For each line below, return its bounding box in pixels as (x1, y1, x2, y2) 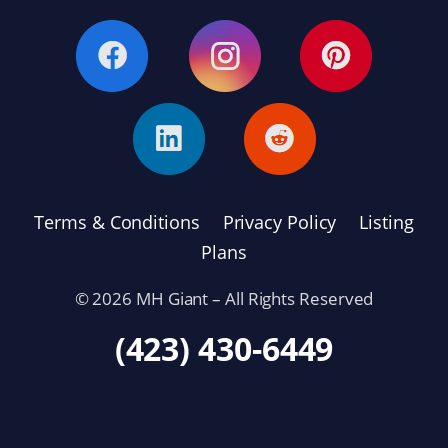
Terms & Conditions (34, 210, 200, 235)
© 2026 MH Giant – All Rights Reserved (74, 287, 374, 311)
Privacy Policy (222, 210, 337, 235)
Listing (359, 210, 414, 235)
